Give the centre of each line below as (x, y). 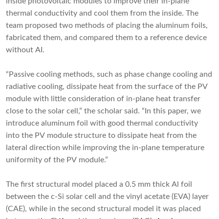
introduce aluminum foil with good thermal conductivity (102, 123)
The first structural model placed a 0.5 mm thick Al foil (99, 185)
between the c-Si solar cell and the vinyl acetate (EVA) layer (107, 197)
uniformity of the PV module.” (57, 160)
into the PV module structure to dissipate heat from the (101, 136)
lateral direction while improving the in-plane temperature (105, 148)
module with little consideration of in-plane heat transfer (103, 99)
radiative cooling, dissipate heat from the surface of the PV (107, 87)
